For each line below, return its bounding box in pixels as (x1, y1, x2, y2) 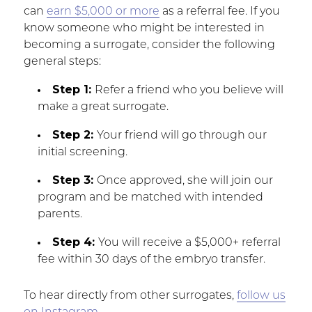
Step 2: (52, 127, 97, 141)
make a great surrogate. (37, 101, 169, 113)
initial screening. (37, 146, 127, 158)
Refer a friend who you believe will (94, 84, 283, 96)
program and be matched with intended (37, 192, 263, 203)
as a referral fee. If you (159, 6, 280, 17)
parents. (37, 208, 82, 220)
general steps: (23, 56, 101, 68)
